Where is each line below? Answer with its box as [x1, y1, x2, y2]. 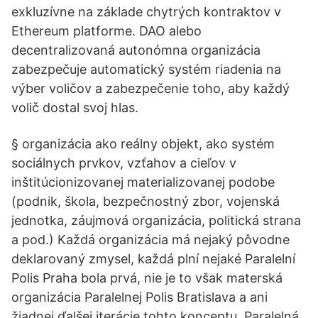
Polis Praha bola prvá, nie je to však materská [11, 270, 283, 285]
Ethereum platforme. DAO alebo [11, 23, 202, 38]
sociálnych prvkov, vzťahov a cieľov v [11, 155, 236, 170]
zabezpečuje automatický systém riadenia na [11, 62, 281, 77]
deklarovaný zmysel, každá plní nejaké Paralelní [11, 251, 295, 266]
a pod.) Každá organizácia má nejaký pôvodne [11, 232, 290, 247]
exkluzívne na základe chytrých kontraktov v [11, 4, 281, 19]
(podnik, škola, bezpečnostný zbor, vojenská [11, 194, 280, 209]
